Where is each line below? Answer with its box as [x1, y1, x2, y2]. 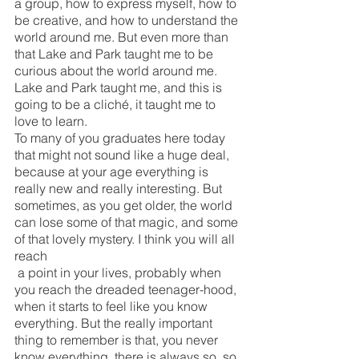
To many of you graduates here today [14, 129, 228, 146]
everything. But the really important [14, 314, 216, 331]
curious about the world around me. [14, 62, 220, 79]
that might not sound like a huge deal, [14, 146, 232, 163]
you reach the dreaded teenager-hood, [14, 280, 240, 297]
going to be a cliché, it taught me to [14, 95, 219, 112]
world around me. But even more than [14, 28, 232, 45]
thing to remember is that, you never [14, 331, 221, 348]
